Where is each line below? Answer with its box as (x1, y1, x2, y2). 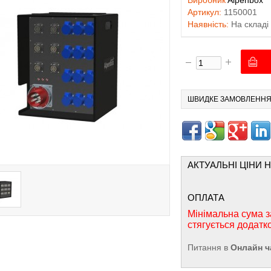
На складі (229, 19, 269, 29)
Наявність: (188, 19, 229, 29)
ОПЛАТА (188, 192, 224, 203)
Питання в (188, 243, 228, 252)
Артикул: (188, 7, 221, 17)
